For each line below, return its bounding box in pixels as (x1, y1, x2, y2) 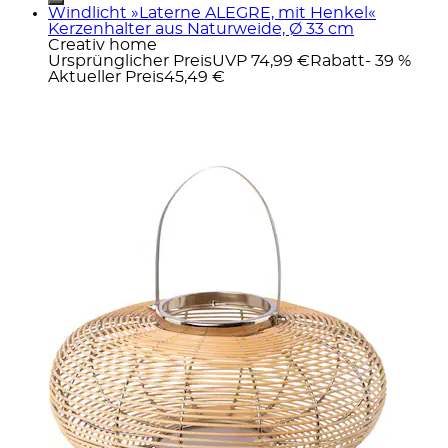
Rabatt (310, 52, 365, 69)
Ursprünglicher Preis (48, 52, 212, 69)
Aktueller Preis (48, 68, 164, 85)
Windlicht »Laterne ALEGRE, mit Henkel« (48, 4, 376, 21)
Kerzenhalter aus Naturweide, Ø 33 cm (48, 20, 354, 37)
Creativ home (48, 36, 157, 53)
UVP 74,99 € (212, 52, 310, 69)
